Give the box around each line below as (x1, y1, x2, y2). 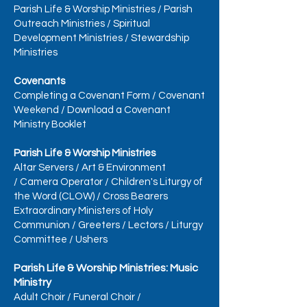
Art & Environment (82, 162, 166, 173)
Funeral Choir (73, 292, 135, 302)
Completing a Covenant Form (14, 90, 150, 101)
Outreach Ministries (14, 19, 105, 29)
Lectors (128, 220, 163, 230)
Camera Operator (20, 177, 103, 187)
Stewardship (131, 33, 189, 43)
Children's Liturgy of (111, 177, 203, 187)
